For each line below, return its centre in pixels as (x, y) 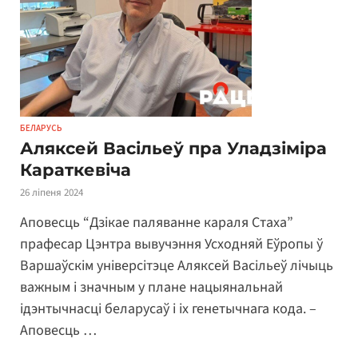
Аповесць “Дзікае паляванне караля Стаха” (157, 223)
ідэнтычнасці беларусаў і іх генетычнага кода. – (168, 309)
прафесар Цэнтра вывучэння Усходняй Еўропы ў (171, 245)
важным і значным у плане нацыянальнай (151, 288)
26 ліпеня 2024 (52, 192)
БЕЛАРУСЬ (41, 127)
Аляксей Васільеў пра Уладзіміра (173, 148)
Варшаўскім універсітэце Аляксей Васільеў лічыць (177, 266)
